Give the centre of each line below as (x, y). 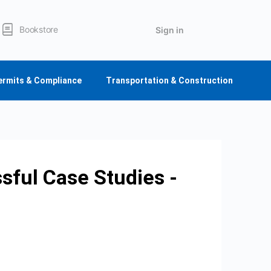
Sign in (170, 30)
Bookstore (39, 29)
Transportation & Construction (169, 80)
